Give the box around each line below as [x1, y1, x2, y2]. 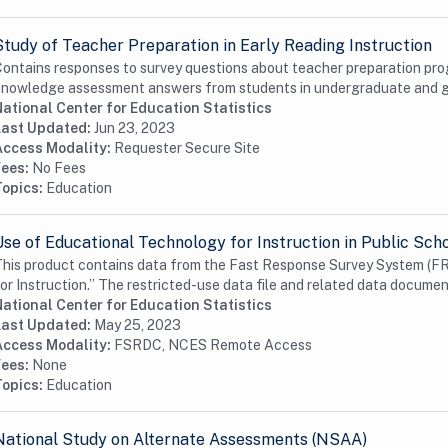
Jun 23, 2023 [94, 120, 175, 136]
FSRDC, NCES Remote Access [114, 337, 312, 353]
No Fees [32, 160, 86, 176]
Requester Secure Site [114, 140, 260, 156]
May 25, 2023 [94, 317, 181, 333]
